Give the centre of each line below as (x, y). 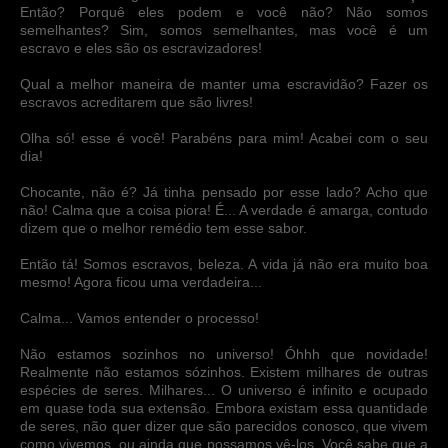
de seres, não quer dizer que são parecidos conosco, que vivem (224, 425)
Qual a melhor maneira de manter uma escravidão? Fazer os (224, 83)
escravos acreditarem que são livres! (136, 101)
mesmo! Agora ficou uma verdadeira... (141, 281)
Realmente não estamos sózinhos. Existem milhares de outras (224, 371)
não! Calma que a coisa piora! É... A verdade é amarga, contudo (224, 209)
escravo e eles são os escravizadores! (141, 47)
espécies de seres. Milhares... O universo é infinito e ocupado (224, 389)
